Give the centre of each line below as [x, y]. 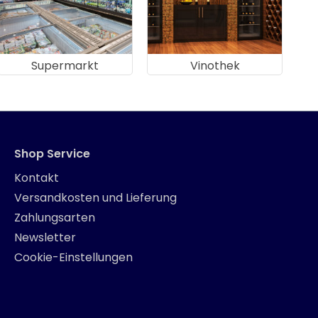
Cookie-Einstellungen [73, 257]
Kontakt [37, 178]
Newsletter [45, 237]
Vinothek [215, 65]
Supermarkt [65, 65]
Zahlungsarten [55, 218]
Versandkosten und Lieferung [95, 198]
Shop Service [52, 154]
